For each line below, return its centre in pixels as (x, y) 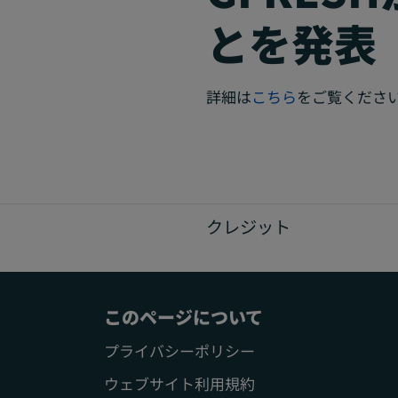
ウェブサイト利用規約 (179, 383)
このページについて (183, 316)
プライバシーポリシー (179, 350)
